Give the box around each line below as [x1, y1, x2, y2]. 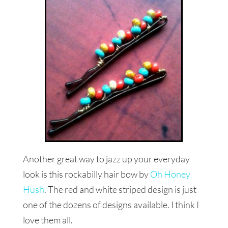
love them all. [22, 214, 73, 225]
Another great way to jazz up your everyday [22, 153, 190, 164]
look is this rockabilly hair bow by [22, 168, 149, 180]
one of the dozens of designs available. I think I [22, 198, 199, 210]
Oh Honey [148, 168, 190, 180]
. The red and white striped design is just [44, 183, 196, 195]
